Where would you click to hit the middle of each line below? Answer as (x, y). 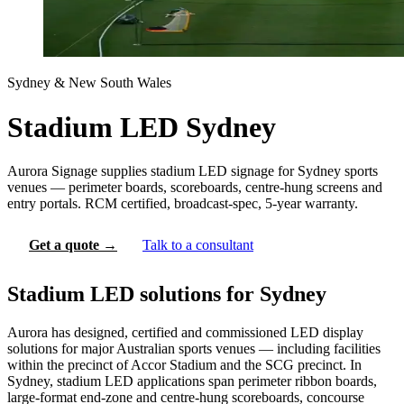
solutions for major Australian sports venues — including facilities (194, 349)
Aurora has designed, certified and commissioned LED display (185, 333)
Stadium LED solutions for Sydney (167, 294)
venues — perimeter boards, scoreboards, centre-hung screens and (195, 188)
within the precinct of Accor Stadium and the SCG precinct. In (184, 365)
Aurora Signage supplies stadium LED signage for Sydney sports (193, 171)
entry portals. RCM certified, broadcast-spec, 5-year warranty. (183, 204)
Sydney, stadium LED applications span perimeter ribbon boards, (192, 381)
